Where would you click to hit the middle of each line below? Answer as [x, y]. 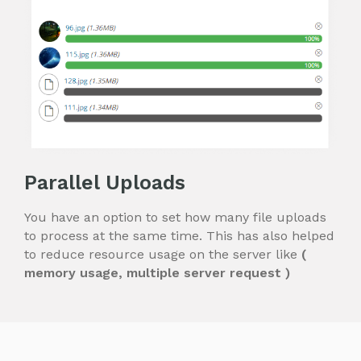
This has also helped [270, 235]
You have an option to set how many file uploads [175, 217]
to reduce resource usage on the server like [163, 254]
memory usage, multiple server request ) [157, 272]
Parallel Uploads [105, 182]
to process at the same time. [115, 235]
